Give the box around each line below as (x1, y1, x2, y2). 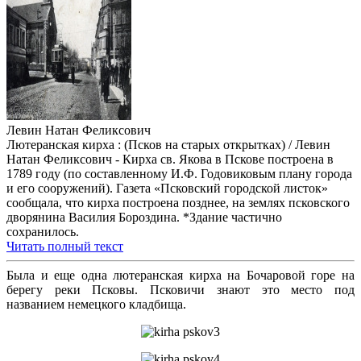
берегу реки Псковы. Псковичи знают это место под (6, 283, 355, 297)
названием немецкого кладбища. (6, 297, 186, 312)
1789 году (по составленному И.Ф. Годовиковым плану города (6, 167, 352, 181)
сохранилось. (6, 225, 79, 239)
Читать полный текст (6, 239, 123, 254)
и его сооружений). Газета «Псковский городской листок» (6, 181, 328, 196)
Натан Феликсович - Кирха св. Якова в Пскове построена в (6, 152, 334, 167)
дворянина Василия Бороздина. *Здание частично (6, 210, 282, 225)
